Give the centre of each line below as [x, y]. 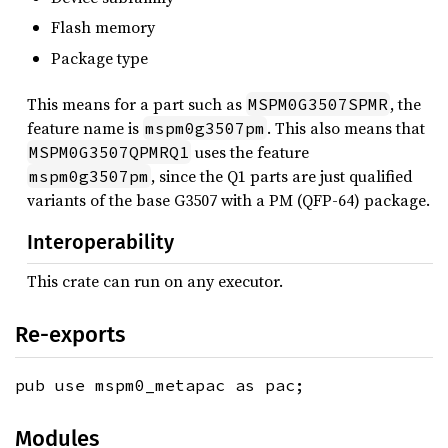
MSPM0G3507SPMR [318, 104]
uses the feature [250, 152]
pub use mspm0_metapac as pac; [160, 385]
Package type [99, 57]
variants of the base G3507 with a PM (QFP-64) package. [228, 200]
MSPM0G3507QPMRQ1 [109, 152]
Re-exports [70, 335]
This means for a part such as [136, 104]
